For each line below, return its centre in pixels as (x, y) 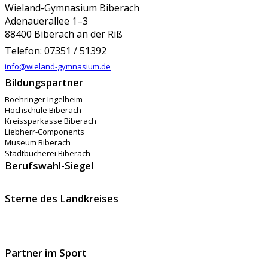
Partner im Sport (46, 253)
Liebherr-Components (45, 132)
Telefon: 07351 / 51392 (56, 51)
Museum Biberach (38, 143)
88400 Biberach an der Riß (64, 34)
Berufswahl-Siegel (49, 166)
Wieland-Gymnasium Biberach (72, 8)
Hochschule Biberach (43, 110)
